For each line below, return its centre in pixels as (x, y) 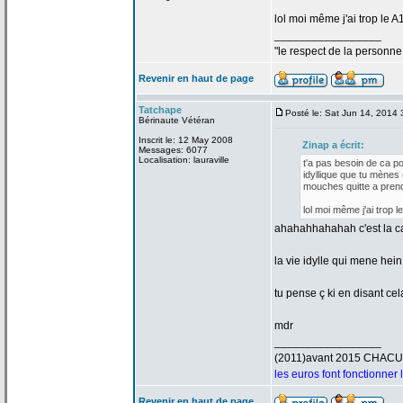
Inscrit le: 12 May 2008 (186, 140)
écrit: (351, 145)
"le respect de (308, 51)
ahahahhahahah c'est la (333, 228)
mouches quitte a (340, 186)
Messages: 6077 (173, 150)
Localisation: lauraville (184, 160)
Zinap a (320, 145)
